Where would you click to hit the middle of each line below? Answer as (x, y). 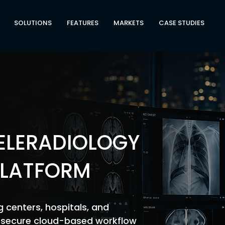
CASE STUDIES (182, 23)
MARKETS (129, 23)
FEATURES (83, 23)
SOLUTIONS (33, 23)
